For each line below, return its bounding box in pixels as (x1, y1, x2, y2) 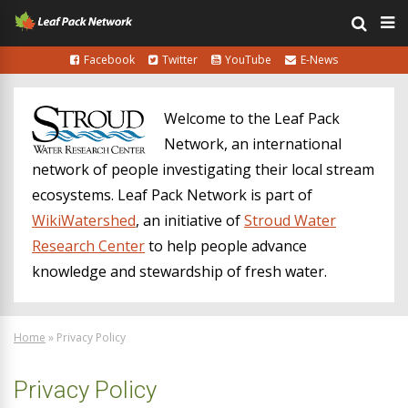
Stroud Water (244, 210, 336, 230)
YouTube (225, 52, 271, 67)
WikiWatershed (32, 210, 136, 230)
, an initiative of (136, 210, 244, 230)
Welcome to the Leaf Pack (164, 108, 340, 128)
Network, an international (164, 134, 342, 154)
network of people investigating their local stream (32, 159, 374, 179)
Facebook (84, 52, 135, 67)
